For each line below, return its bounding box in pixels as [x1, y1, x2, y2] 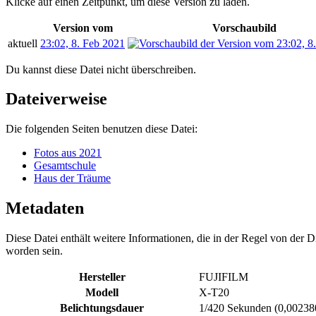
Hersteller [78, 271, 126, 284]
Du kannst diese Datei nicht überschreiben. [6, 63, 196, 75]
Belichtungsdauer [60, 302, 144, 315]
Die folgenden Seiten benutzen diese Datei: [6, 123, 197, 135]
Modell [85, 286, 119, 299]
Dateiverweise [6, 90, 107, 109]
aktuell [8, 37, 37, 49]
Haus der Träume [34, 172, 111, 185]
